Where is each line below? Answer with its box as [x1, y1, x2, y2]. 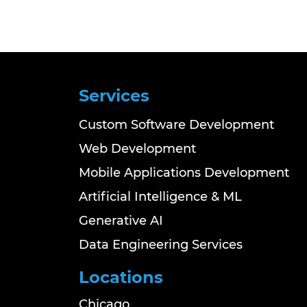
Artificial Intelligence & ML [79, 189, 242, 204]
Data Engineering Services [79, 237, 243, 252]
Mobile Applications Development [79, 165, 289, 180]
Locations [79, 267, 163, 287]
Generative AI [79, 213, 163, 228]
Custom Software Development [79, 117, 274, 132]
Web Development [79, 141, 196, 156]
